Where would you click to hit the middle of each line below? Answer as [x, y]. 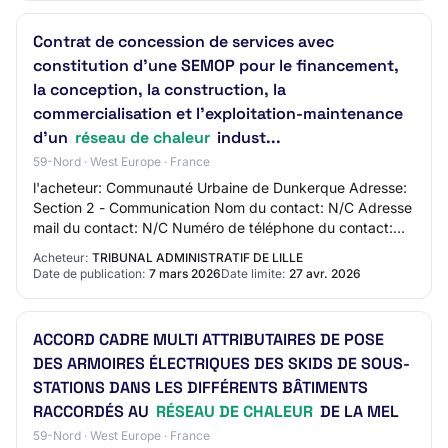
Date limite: [253, 273]
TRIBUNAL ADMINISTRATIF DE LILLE [197, 257]
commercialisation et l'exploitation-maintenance [218, 113]
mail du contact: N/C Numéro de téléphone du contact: [213, 227]
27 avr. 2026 [325, 273]
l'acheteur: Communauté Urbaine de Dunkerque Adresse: [220, 187]
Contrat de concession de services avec [183, 41]
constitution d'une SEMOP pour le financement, [216, 65]
